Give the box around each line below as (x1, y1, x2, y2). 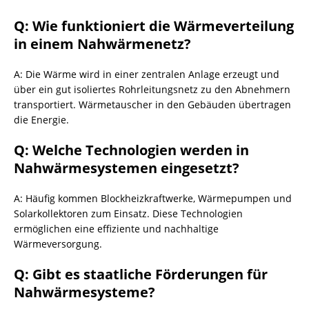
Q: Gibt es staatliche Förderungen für (14, 265, 268, 283)
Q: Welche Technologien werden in (14, 141, 249, 159)
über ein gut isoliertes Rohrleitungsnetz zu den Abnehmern (14, 83, 290, 96)
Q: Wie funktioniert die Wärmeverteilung (14, 17, 294, 35)
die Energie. (14, 113, 69, 126)
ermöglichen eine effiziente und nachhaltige (14, 222, 219, 235)
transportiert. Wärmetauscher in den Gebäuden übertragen (14, 98, 291, 111)
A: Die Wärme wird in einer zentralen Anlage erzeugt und (14, 68, 279, 81)
